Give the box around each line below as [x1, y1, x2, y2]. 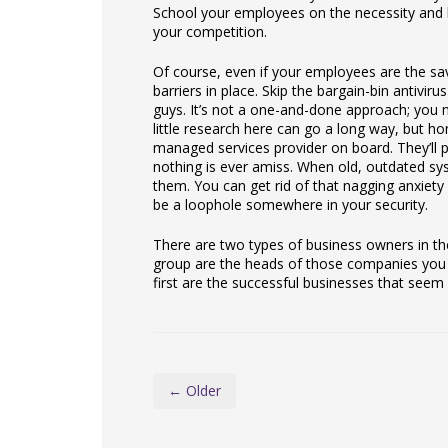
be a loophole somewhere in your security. [153, 194, 428, 214]
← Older [168, 380, 221, 400]
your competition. [153, 21, 267, 41]
